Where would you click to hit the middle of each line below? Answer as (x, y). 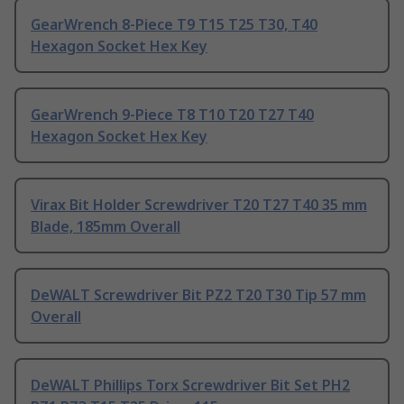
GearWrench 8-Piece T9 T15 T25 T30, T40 (174, 25)
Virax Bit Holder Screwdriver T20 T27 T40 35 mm (199, 205)
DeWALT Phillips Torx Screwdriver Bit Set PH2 (190, 386)
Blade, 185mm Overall (106, 227)
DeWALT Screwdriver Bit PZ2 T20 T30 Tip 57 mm (198, 295)
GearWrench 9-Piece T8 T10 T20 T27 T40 (172, 115)
